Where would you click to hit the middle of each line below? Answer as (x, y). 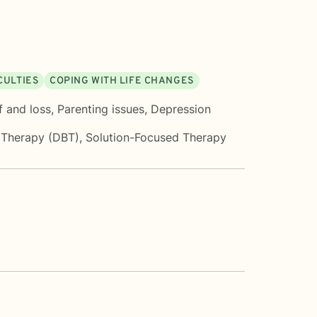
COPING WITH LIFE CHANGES (122, 81)
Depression (181, 109)
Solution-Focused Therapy (156, 137)
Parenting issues (101, 109)
